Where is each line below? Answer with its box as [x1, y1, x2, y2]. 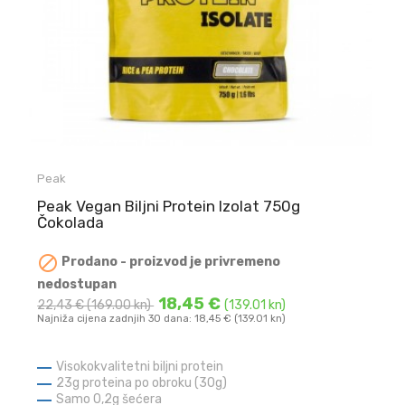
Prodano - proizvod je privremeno [59, 254, 281, 270]
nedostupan [37, 276, 118, 292]
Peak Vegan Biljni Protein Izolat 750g [37, 197, 301, 216]
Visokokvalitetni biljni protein [56, 358, 224, 374]
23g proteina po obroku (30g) [56, 374, 231, 391]
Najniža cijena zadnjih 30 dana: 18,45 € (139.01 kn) [37, 312, 287, 325]
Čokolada [37, 213, 105, 232]
